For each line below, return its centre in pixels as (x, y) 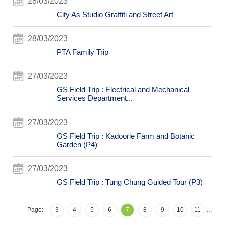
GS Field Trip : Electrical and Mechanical (123, 90)
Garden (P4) (77, 144)
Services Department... (94, 98)
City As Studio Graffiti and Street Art (115, 14)
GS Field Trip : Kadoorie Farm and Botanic (126, 136)
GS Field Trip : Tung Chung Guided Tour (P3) (130, 182)
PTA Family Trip (82, 52)
